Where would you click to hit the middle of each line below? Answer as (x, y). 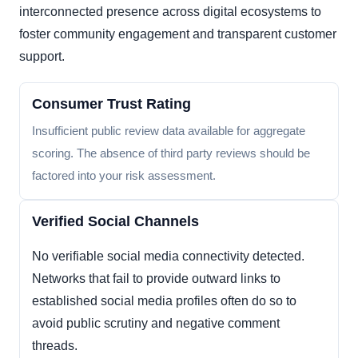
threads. (55, 346)
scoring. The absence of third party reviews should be (171, 153)
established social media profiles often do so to (164, 301)
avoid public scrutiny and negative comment (156, 324)
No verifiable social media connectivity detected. (168, 257)
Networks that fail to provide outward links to (156, 279)
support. (42, 57)
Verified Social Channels (115, 222)
